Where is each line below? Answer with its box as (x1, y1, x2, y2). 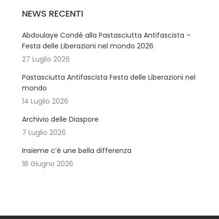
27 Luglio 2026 (22, 54, 70, 65)
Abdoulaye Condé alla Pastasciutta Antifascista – (22, 30, 191, 41)
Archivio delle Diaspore (22, 114, 99, 125)
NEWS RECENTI (22, 7, 83, 20)
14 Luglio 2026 (22, 96, 68, 107)
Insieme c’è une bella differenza (22, 146, 131, 156)
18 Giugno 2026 (22, 159, 73, 169)
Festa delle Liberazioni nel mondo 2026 (22, 41, 153, 51)
